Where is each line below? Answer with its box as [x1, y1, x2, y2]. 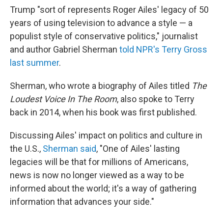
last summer [10, 57, 59, 68]
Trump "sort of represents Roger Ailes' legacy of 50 [10, 4, 209, 15]
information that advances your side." [10, 196, 154, 207]
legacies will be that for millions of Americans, [10, 156, 188, 167]
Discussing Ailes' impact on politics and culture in [10, 130, 202, 140]
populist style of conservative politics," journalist [10, 30, 198, 41]
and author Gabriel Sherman [10, 44, 119, 55]
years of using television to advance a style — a [10, 17, 192, 28]
